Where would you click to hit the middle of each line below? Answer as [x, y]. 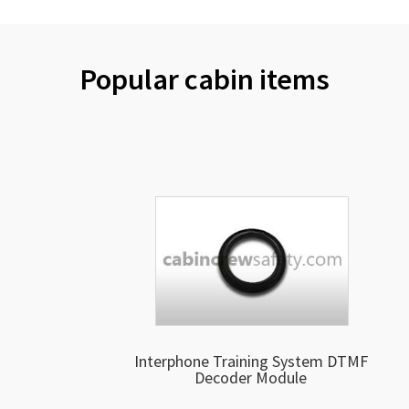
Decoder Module [251, 377]
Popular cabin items [204, 79]
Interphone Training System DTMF [251, 361]
